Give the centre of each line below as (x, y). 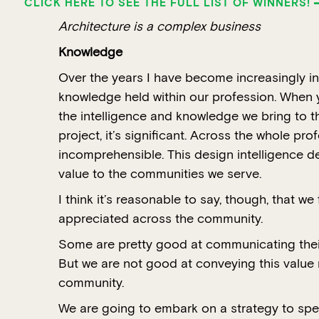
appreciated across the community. (161, 219)
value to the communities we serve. (160, 174)
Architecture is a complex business (159, 26)
